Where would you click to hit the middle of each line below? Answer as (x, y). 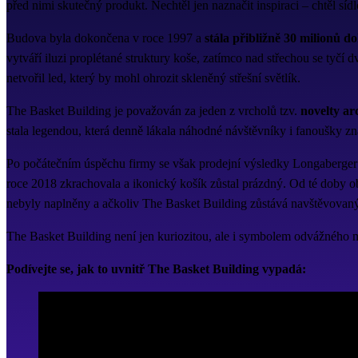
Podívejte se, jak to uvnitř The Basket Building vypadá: (156, 269)
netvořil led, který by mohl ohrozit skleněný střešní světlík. (153, 78)
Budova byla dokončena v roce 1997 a (105, 38)
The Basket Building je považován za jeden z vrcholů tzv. (153, 111)
